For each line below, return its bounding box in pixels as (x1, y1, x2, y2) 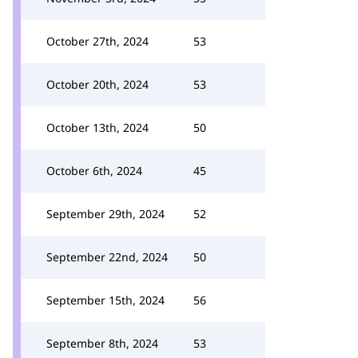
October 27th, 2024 (46, 34, 149, 49)
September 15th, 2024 (46, 292, 165, 308)
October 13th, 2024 (46, 120, 149, 135)
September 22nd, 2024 (46, 249, 168, 265)
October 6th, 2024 (46, 163, 142, 178)
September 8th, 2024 (46, 336, 158, 351)
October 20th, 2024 (46, 77, 149, 92)
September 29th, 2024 (46, 206, 165, 221)
